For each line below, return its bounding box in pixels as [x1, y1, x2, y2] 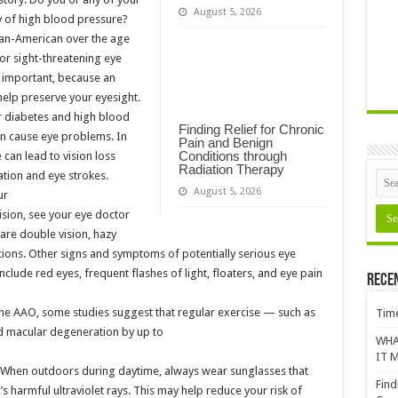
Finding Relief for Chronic [178, 122, 324, 138]
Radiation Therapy [178, 162, 284, 178]
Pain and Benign [178, 135, 273, 151]
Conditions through [178, 148, 287, 164]
